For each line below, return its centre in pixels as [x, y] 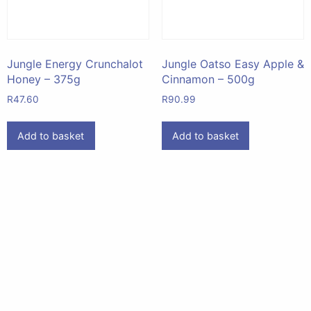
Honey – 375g [44, 79]
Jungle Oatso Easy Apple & [233, 64]
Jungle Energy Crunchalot [75, 64]
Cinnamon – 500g [208, 79]
